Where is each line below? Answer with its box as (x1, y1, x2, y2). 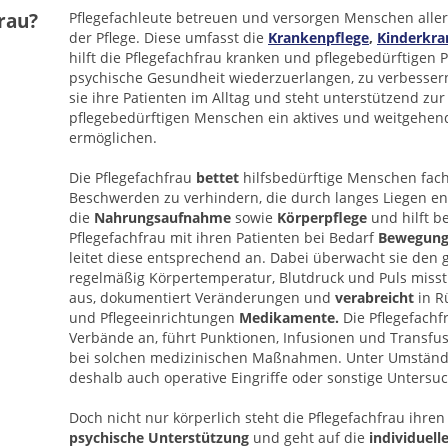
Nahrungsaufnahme (94, 208, 231, 227)
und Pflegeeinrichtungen (69, 308, 239, 327)
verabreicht (335, 288, 414, 307)
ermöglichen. (69, 128, 157, 147)
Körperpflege (277, 208, 367, 227)
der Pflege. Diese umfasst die (69, 28, 268, 47)
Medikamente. (239, 308, 339, 327)
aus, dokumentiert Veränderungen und (69, 288, 335, 307)
